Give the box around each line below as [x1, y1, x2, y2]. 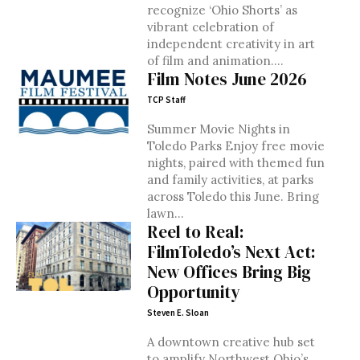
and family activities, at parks [146, 172, 313, 187]
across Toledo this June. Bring [146, 189, 319, 204]
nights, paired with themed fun [146, 155, 325, 170]
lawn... [146, 206, 184, 221]
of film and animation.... [146, 53, 284, 68]
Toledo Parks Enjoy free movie [146, 138, 325, 153]
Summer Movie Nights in [146, 121, 290, 137]
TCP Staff [146, 94, 186, 105]
